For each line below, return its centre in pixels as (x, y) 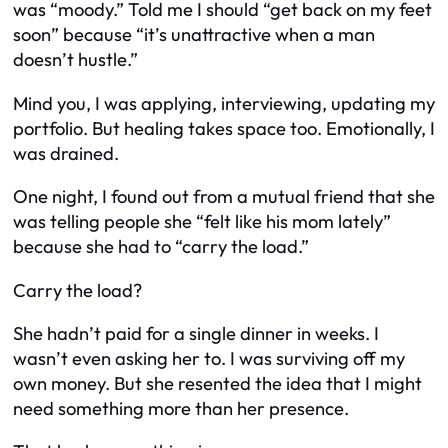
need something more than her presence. (181, 408)
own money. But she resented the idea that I (193, 383)
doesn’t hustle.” (75, 60)
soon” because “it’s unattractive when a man (194, 35)
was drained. (66, 153)
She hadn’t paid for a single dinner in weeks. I (196, 333)
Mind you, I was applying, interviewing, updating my (224, 103)
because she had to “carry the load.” (161, 247)
